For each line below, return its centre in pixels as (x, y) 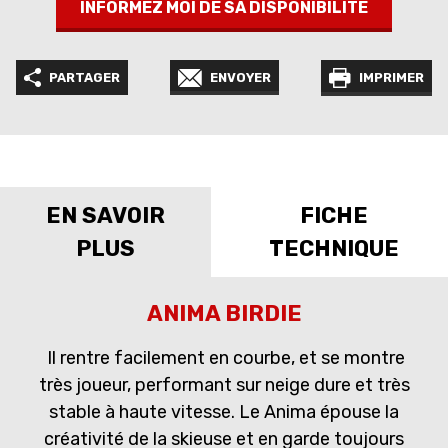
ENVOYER (240, 78)
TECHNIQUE (333, 249)
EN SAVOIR (106, 216)
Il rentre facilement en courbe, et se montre (224, 358)
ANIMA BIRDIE (224, 314)
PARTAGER (84, 78)
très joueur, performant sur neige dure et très (224, 385)
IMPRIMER (391, 78)
